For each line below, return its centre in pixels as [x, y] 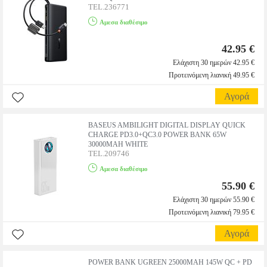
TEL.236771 [109, 7]
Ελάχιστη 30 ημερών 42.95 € [214, 63]
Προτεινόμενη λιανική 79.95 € [212, 212]
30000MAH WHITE [118, 144]
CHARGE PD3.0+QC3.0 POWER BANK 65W [157, 135]
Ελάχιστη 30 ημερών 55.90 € [214, 200]
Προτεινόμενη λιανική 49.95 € [212, 75]
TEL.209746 [109, 153]
